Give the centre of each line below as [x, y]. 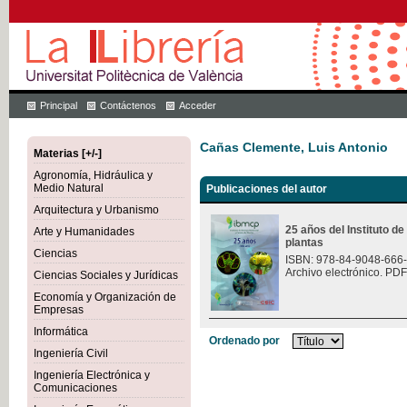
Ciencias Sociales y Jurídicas [106, 275]
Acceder [198, 105]
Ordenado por [244, 341]
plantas [304, 243]
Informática [61, 332]
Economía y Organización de [105, 297]
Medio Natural [69, 188]
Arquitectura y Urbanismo [96, 210]
